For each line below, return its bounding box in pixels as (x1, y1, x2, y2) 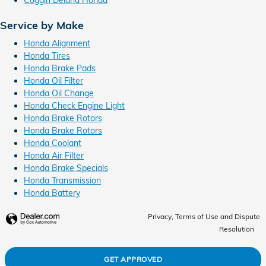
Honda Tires (24, 50, 70, 61)
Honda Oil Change (24, 88, 94, 99)
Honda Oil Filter (24, 75, 83, 86)
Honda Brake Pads (24, 63, 96, 74)
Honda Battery (24, 188, 80, 198)
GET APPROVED (104, 255, 162, 264)
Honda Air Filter (24, 150, 84, 161)
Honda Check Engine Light (24, 100, 125, 111)
